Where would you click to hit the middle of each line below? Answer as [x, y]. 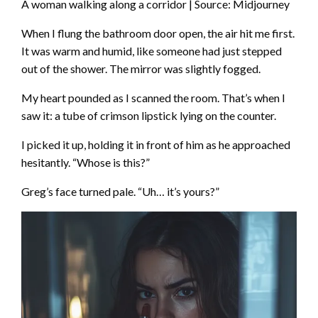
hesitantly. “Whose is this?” [86, 162]
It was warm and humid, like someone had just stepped [152, 50]
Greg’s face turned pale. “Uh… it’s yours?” [120, 191]
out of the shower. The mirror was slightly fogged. [141, 68]
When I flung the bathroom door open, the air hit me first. [158, 33]
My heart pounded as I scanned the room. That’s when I [153, 97]
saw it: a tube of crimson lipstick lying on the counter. [149, 115]
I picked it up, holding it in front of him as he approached [156, 144]
